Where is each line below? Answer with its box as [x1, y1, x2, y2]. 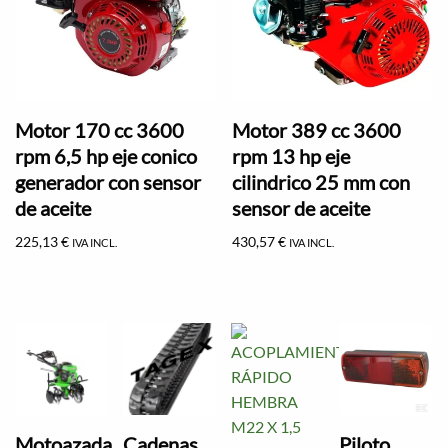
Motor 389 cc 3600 [232, 118, 402, 143]
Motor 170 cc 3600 [15, 118, 184, 143]
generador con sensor [15, 170, 201, 195]
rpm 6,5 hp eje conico [15, 144, 197, 169]
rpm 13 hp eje [232, 144, 351, 169]
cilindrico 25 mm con [232, 170, 411, 195]
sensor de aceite [232, 196, 371, 221]
